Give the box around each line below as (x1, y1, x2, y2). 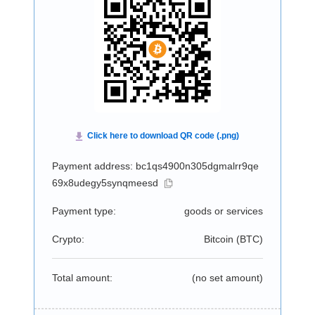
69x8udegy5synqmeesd (51, 177, 158, 188)
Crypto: (51, 233, 84, 245)
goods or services (184, 205, 263, 217)
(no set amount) (191, 272, 263, 283)
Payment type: (51, 205, 116, 217)
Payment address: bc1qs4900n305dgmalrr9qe (51, 160, 259, 172)
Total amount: (51, 272, 112, 283)
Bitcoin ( (203, 233, 240, 245)
